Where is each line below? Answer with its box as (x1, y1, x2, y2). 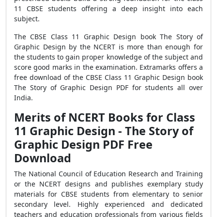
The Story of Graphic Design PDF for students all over (14, 83, 203, 92)
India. (14, 93, 33, 102)
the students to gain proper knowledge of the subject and (14, 52, 203, 62)
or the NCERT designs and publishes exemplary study (14, 179, 203, 188)
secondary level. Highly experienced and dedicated (14, 200, 203, 209)
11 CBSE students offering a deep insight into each (14, 4, 203, 13)
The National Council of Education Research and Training (14, 169, 203, 178)
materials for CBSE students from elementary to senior (14, 189, 203, 199)
